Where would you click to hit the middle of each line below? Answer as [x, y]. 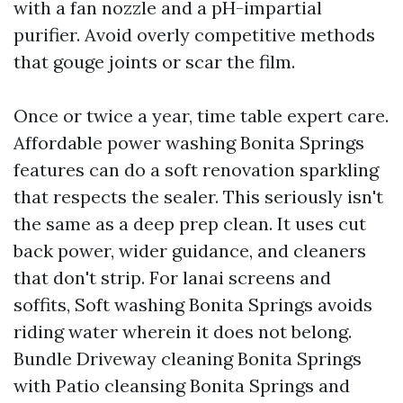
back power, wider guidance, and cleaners [190, 251]
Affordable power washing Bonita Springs [189, 143]
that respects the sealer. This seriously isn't [198, 197]
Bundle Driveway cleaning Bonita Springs [188, 358]
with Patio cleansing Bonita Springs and [182, 385]
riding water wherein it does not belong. [183, 331]
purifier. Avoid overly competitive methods [194, 35]
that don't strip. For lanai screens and [172, 278]
